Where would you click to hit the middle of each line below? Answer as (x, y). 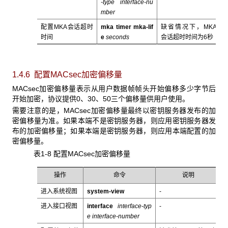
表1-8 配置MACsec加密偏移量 (82, 154)
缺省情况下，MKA (189, 27)
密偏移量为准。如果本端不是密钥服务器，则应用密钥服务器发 (114, 120)
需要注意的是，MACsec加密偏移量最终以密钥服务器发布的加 (114, 110)
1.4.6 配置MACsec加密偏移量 (67, 74)
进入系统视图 (59, 191)
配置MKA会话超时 (67, 27)
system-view (106, 191)
